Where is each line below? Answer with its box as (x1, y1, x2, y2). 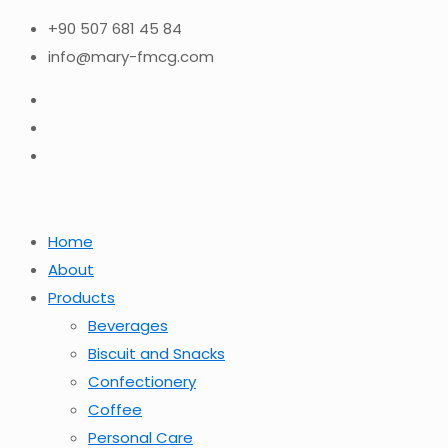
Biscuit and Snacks (88, 343, 225, 364)
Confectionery (88, 371, 196, 392)
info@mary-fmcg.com (48, 46, 214, 67)
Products (48, 287, 115, 308)
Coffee (88, 399, 142, 420)
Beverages (88, 315, 168, 336)
